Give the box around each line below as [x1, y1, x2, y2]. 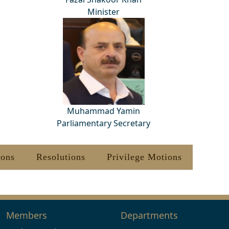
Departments [121, 209, 178, 221]
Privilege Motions [106, 152, 182, 162]
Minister [87, 6, 120, 17]
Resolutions [36, 152, 85, 162]
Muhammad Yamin [67, 105, 141, 117]
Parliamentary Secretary [57, 118, 151, 129]
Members [6, 209, 47, 221]
